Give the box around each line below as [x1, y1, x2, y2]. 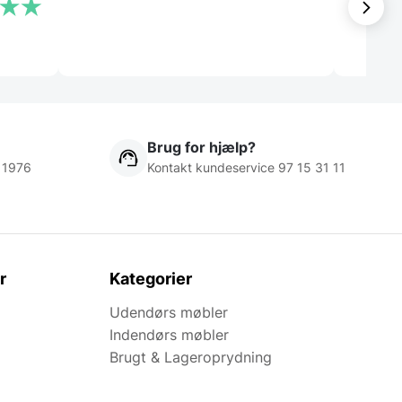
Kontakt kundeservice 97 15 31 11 [147, 160, 345, 176]
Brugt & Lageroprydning [109, 348, 272, 367]
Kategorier [109, 269, 192, 289]
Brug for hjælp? [147, 138, 256, 157]
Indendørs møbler [109, 326, 229, 345]
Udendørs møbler [109, 303, 228, 322]
